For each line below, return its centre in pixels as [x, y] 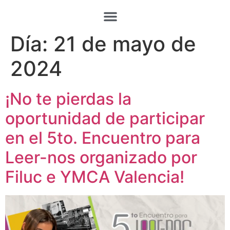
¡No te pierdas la [68, 99]
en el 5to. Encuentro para [103, 138]
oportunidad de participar [105, 118]
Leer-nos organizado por [101, 157]
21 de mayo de [125, 44]
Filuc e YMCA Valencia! [95, 177]
